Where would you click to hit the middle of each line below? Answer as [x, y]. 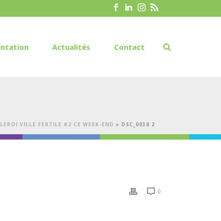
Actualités [72, 47]
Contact [129, 47]
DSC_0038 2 [138, 124]
